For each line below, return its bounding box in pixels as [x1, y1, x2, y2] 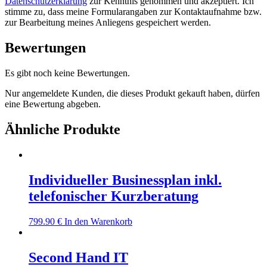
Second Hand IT [29, 249, 128, 265]
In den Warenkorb [64, 216, 132, 226]
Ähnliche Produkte [5, 122, 120, 138]
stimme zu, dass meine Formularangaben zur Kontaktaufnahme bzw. [5, 7, 262, 17]
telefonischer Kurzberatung [29, 188, 198, 204]
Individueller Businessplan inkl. [29, 172, 222, 188]
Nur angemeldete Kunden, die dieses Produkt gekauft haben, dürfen [5, 88, 260, 99]
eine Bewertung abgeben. [5, 99, 101, 110]
